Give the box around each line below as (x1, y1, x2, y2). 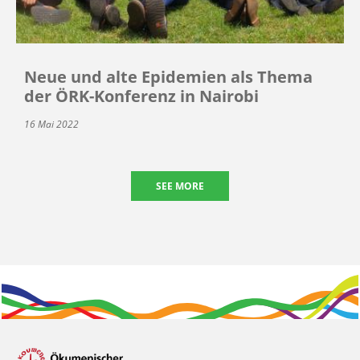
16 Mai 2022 (24, 117, 79, 131)
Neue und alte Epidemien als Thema (24, 65, 313, 88)
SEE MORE (156, 178, 204, 193)
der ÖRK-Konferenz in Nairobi (24, 84, 259, 107)
